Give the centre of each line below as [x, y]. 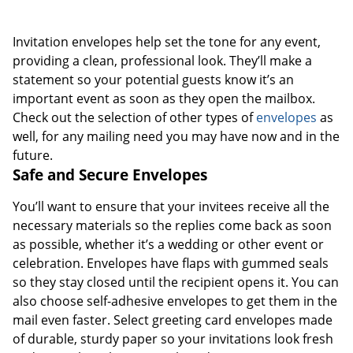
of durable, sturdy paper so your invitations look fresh [173, 338]
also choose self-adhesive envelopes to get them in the [175, 301]
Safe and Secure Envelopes [110, 174]
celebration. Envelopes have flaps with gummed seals [171, 263]
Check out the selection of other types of [134, 117]
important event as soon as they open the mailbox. [164, 98]
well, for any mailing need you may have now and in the [176, 136]
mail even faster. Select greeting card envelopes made [173, 320]
